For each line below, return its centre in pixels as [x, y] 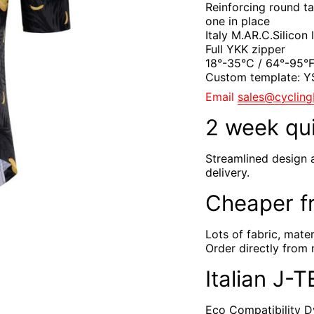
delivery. [227, 172]
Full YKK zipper [245, 49]
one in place [238, 21]
